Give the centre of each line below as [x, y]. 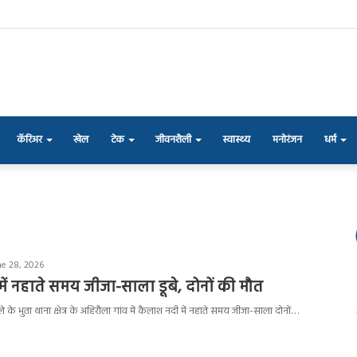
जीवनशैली [173, 139]
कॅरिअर [29, 139]
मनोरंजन [287, 139]
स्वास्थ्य [236, 139]
